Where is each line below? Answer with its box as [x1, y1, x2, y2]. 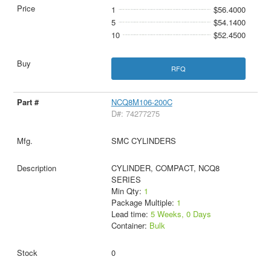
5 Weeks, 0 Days [150, 207, 211, 220]
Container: [111, 219, 149, 231]
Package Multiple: [111, 196, 177, 208]
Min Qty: [111, 184, 144, 197]
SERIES [111, 173, 141, 185]
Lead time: [111, 207, 151, 220]
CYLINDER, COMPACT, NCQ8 [111, 162, 220, 174]
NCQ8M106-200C [111, 96, 172, 108]
